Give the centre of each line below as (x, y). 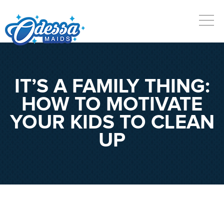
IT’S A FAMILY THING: (112, 86)
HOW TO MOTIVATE (112, 104)
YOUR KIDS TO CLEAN (112, 122)
